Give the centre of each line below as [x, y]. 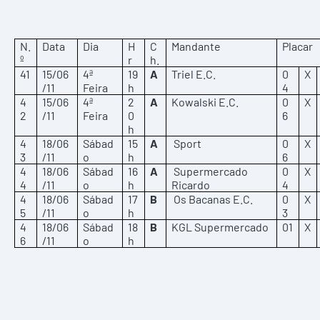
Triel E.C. [194, 74]
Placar [298, 46]
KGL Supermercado [220, 227]
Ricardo [191, 185]
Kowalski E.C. [205, 102]
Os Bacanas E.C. [212, 199]
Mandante [196, 46]
